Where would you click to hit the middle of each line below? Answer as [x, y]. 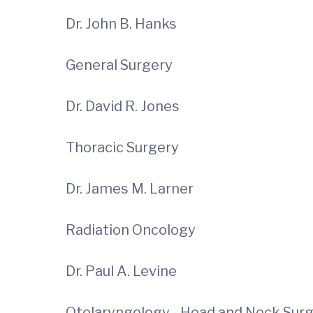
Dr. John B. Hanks [124, 24]
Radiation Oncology [131, 230]
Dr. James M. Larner [130, 189]
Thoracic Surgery [122, 147]
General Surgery [119, 65]
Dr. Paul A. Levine [124, 271]
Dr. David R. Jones [124, 106]
